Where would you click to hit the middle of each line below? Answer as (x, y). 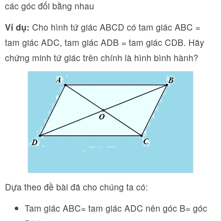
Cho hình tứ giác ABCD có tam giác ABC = (115, 27)
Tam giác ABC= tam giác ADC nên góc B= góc (116, 208)
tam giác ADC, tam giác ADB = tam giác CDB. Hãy (105, 42)
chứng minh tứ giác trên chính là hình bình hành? (102, 57)
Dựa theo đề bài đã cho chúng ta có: (76, 186)
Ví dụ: (17, 27)
